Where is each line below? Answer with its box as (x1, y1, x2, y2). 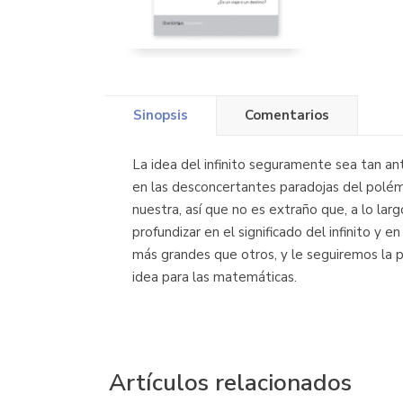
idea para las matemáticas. (132, 268, 297, 287)
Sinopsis (133, 106, 188, 125)
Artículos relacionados (109, 367, 352, 399)
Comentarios (245, 106, 329, 125)
